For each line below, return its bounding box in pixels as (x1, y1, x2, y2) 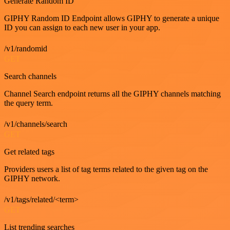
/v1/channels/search (4, 120, 67, 128)
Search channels (4, 72, 56, 81)
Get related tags (4, 147, 54, 156)
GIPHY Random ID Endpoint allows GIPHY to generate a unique (4, 14, 219, 23)
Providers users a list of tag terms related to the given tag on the (4, 165, 208, 174)
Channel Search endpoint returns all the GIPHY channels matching (4, 89, 221, 98)
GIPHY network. (4, 174, 60, 183)
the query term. (4, 99, 53, 107)
